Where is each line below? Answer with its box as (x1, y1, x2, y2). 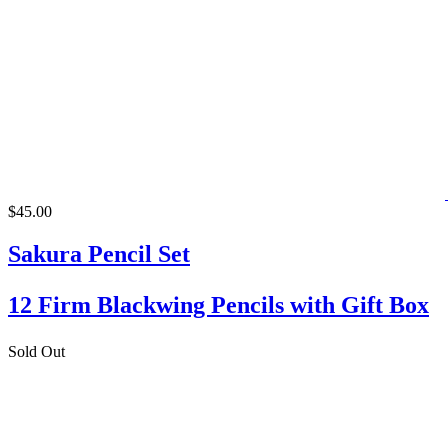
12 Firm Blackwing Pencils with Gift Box (8, 291, 429, 318)
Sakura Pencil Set (8, 240, 190, 267)
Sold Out (8, 342, 65, 360)
